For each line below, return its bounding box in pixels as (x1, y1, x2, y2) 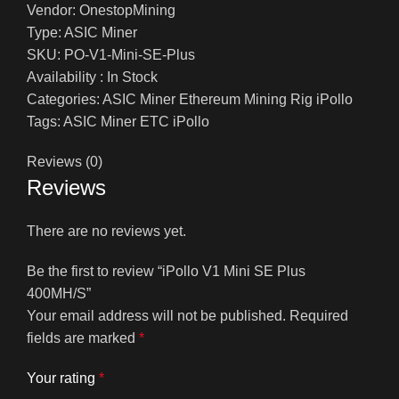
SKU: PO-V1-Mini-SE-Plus (27, 46, 195, 62)
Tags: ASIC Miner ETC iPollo (27, 113, 209, 129)
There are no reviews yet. (27, 223, 186, 239)
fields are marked (27, 330, 139, 346)
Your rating (27, 370, 99, 386)
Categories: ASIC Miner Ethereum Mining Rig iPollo (27, 91, 353, 107)
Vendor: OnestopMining (27, 2, 175, 18)
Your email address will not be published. (27, 307, 286, 323)
